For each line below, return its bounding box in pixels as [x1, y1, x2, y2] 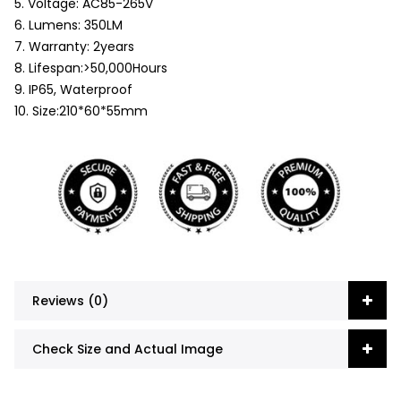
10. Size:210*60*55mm [14, 102, 148, 120]
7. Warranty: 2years [14, 38, 134, 55]
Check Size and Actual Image [32, 339, 223, 358]
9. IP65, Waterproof [14, 81, 132, 98]
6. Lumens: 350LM [14, 16, 123, 34]
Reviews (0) [32, 291, 108, 310]
